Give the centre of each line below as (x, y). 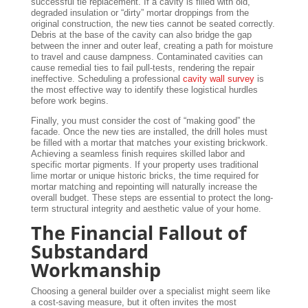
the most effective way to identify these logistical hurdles (144, 89)
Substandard (89, 251)
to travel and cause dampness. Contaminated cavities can (146, 56)
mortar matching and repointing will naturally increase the (144, 186)
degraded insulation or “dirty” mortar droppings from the (140, 12)
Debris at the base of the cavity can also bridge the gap (141, 34)
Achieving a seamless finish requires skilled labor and (137, 153)
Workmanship (96, 269)
